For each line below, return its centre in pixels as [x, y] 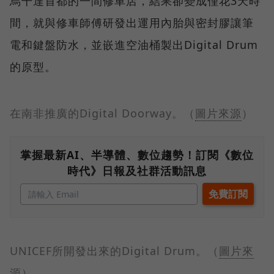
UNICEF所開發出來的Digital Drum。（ [114, 250]
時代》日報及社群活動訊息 [137, 170]
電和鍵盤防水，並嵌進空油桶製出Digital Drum [134, 44]
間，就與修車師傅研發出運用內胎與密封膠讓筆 [132, 22]
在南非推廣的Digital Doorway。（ [102, 113]
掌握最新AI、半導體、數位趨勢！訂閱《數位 [137, 154]
